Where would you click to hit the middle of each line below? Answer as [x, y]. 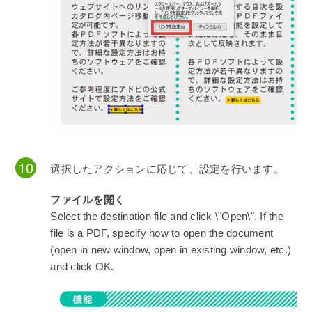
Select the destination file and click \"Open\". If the [167, 217]
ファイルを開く [88, 200]
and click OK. [82, 267]
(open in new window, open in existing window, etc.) [171, 250]
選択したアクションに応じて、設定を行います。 [167, 169]
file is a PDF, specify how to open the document [162, 233]
